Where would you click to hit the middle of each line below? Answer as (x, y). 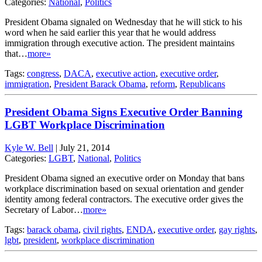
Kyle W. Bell (29, 148)
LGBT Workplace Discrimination (85, 125)
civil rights (102, 230)
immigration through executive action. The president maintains (120, 43)
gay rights (237, 230)
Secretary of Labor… (44, 210)
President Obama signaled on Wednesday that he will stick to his (123, 22)
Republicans (202, 84)
